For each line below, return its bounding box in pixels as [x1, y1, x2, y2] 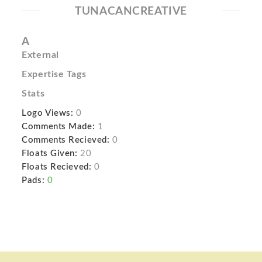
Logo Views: [22, 109, 74, 118]
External [22, 50, 59, 60]
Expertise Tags [22, 70, 87, 79]
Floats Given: [22, 149, 78, 158]
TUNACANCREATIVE [75, 6, 187, 17]
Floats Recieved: [22, 163, 92, 171]
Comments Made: [22, 122, 95, 131]
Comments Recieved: [22, 136, 110, 144]
